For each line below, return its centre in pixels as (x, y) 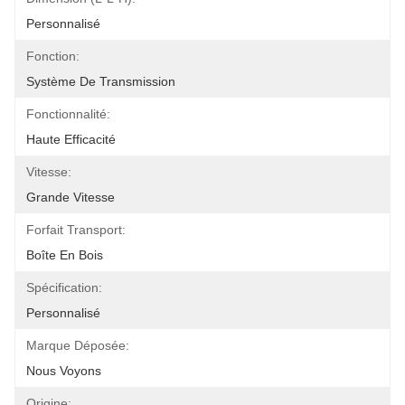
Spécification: (64, 287)
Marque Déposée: (78, 345)
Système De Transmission (101, 81)
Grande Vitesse (71, 197)
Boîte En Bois (65, 255)
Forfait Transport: (76, 230)
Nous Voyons (64, 371)
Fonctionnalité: (68, 114)
